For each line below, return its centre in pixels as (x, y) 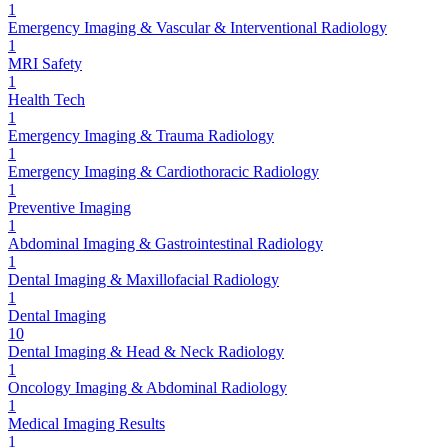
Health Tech (46, 99)
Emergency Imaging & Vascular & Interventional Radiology (197, 27)
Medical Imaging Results (86, 423)
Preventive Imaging (69, 207)
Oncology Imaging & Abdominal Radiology (147, 387)
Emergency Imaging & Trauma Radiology (141, 135)
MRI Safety (45, 63)
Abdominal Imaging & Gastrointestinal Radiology (165, 243)
